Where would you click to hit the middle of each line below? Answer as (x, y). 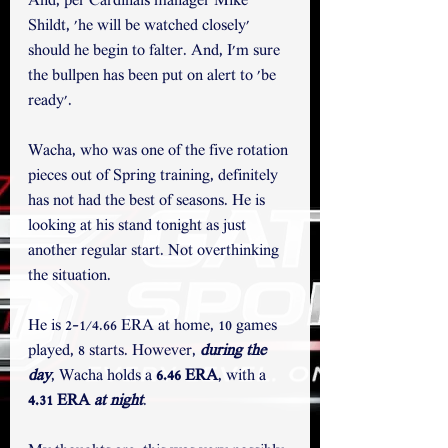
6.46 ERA (187, 377)
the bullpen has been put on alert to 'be (154, 77)
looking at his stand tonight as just (139, 227)
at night (118, 402)
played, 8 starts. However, (114, 352)
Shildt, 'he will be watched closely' (141, 27)
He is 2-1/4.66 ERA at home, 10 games (154, 327)
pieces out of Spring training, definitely (155, 177)
